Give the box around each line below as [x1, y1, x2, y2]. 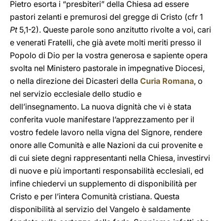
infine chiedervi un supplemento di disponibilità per [10, 179, 197, 188]
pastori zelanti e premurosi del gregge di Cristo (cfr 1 [10, 12, 203, 22]
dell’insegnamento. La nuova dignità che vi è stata [10, 102, 191, 111]
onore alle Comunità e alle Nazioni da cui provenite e [10, 140, 203, 150]
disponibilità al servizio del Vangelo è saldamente [10, 204, 190, 214]
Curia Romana [140, 76, 194, 86]
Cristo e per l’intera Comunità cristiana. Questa [10, 191, 180, 201]
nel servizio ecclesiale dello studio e [10, 89, 142, 99]
